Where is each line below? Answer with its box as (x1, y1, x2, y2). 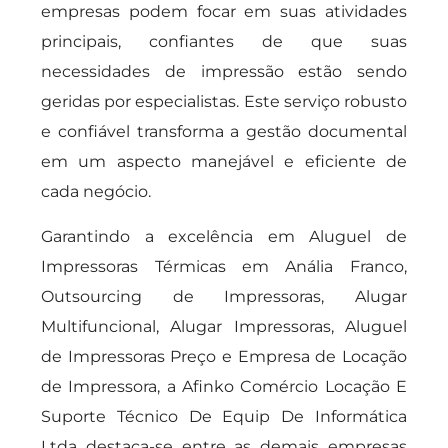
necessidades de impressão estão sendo (41, 62, 407, 81)
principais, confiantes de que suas (41, 32, 407, 51)
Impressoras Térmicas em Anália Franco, (41, 257, 407, 276)
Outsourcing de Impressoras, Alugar (41, 287, 407, 306)
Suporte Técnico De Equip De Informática (41, 407, 407, 426)
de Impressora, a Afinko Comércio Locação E (41, 377, 407, 396)
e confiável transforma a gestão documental (41, 122, 407, 141)
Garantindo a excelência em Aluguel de (41, 227, 407, 246)
